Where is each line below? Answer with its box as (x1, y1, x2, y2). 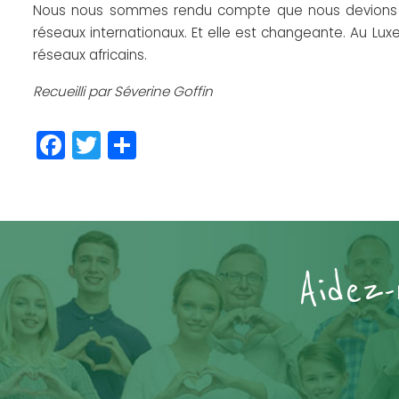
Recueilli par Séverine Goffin (33, 82, 213, 102)
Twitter (101, 125, 194, 166)
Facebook (65, 125, 200, 166)
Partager (136, 125, 256, 166)
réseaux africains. (33, 45, 147, 65)
